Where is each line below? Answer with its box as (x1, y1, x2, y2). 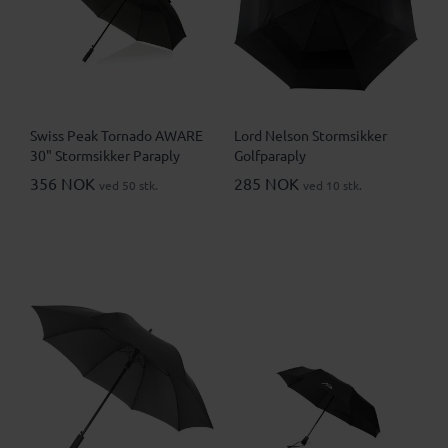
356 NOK (30, 173, 99, 194)
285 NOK (234, 173, 303, 194)
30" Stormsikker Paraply (30, 146, 180, 165)
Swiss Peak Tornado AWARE (30, 126, 203, 145)
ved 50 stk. (99, 177, 158, 194)
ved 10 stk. (303, 177, 362, 194)
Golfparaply (234, 146, 306, 165)
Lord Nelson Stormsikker (234, 126, 387, 145)
